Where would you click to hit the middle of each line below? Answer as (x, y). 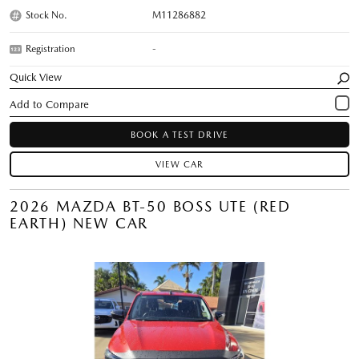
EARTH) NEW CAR (79, 223)
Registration (50, 48)
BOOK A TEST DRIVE (179, 135)
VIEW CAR (179, 164)
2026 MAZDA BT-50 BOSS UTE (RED (150, 206)
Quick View (36, 77)
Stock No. (46, 15)
